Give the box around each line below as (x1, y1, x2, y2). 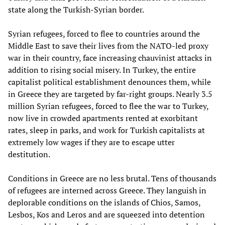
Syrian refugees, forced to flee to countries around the (8, 28, 200, 39)
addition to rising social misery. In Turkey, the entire (8, 64, 196, 75)
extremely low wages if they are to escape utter (8, 136, 175, 148)
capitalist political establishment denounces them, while (8, 76, 211, 87)
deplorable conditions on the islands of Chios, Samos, (8, 196, 200, 208)
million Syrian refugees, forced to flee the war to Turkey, (8, 100, 208, 111)
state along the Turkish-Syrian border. (8, 4, 144, 15)
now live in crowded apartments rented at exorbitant (8, 112, 198, 124)
